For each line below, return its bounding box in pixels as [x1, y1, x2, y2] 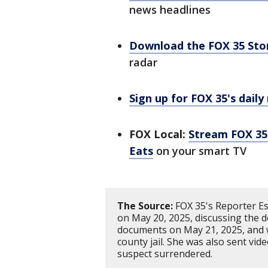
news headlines [129, 2, 211, 17]
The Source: [117, 199, 173, 212]
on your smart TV [153, 144, 246, 158]
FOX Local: [129, 127, 185, 141]
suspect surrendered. [117, 247, 212, 260]
